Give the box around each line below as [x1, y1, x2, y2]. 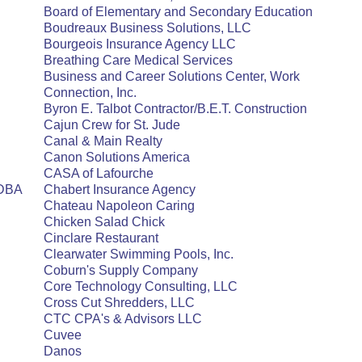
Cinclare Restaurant [44, 231, 158, 245]
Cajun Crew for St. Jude [44, 118, 180, 132]
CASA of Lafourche [44, 166, 154, 180]
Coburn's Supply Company [44, 263, 198, 277]
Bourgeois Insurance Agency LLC [44, 37, 236, 51]
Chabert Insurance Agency [44, 183, 196, 196]
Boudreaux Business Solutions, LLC [44, 21, 251, 35]
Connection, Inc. [44, 86, 137, 99]
